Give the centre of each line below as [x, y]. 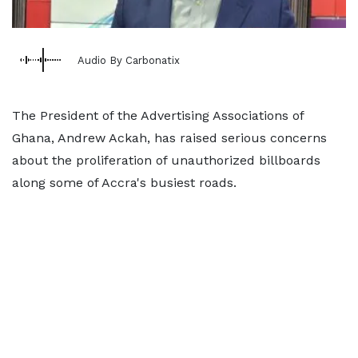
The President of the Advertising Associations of [158, 115]
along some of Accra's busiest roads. [124, 183]
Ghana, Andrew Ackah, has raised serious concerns [169, 138]
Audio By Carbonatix [129, 60]
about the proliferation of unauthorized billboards [166, 160]
